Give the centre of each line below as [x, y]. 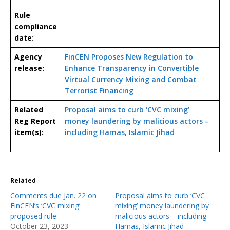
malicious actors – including [161, 216]
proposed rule [33, 216]
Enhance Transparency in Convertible [132, 68]
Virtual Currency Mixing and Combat [131, 79]
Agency [28, 56]
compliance [36, 26]
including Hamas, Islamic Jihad [120, 132]
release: [29, 68]
